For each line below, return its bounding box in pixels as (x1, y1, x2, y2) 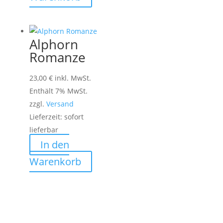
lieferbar (29, 125, 58, 135)
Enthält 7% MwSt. (29, 86, 88, 96)
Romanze (29, 48, 86, 67)
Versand (46, 99, 74, 109)
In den (40, 138, 69, 152)
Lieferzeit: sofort (29, 112, 84, 122)
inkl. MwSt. (54, 73, 91, 83)
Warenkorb (29, 155, 81, 169)
